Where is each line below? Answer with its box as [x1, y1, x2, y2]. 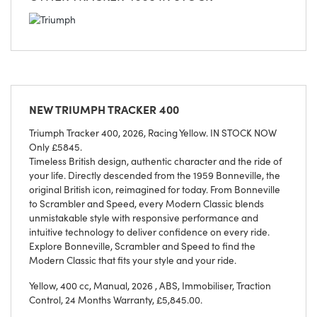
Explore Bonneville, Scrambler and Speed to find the [29, 239, 255, 253]
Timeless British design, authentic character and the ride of [29, 154, 282, 168]
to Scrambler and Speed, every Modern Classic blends [29, 197, 264, 210]
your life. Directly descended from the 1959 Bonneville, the [29, 168, 280, 182]
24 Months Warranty [65, 293, 152, 306]
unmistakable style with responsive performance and [29, 211, 258, 224]
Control [29, 293, 61, 306]
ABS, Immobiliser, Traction [159, 279, 271, 292]
